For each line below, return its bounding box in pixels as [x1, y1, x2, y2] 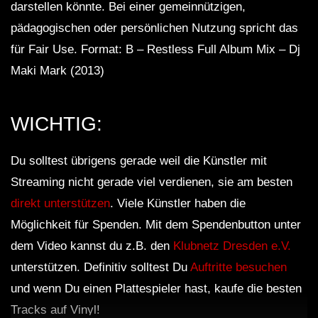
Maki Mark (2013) [11, 64, 104, 78]
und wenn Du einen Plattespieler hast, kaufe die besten [11, 282, 302, 296]
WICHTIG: [11, 112, 102, 135]
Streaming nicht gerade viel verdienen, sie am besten [11, 175, 292, 190]
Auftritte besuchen [190, 261, 287, 275]
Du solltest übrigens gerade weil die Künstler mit [11, 154, 267, 168]
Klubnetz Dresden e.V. [173, 239, 291, 253]
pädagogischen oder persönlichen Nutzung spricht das [11, 21, 298, 35]
